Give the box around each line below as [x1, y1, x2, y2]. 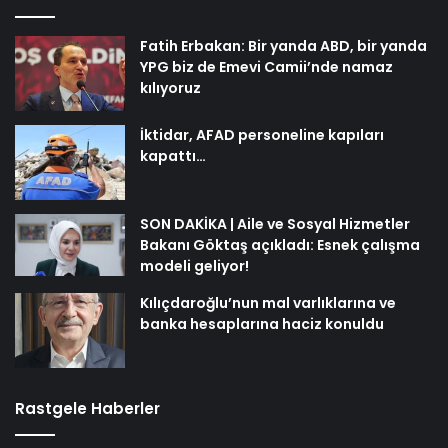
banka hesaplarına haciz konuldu [140, 313, 384, 334]
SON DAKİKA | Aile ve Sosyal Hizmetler [140, 213, 410, 234]
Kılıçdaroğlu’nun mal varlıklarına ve [140, 292, 396, 313]
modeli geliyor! [140, 255, 249, 276]
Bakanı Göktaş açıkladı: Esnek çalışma [140, 234, 420, 255]
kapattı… [140, 145, 206, 166]
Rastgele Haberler [15, 397, 160, 419]
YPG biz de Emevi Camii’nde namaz [140, 56, 393, 77]
